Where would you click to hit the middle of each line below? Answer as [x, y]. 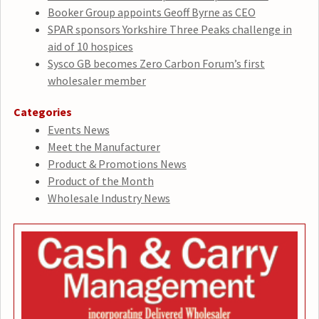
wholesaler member [96, 80]
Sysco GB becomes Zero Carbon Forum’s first [156, 63]
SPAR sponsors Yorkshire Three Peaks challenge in [169, 29]
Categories [42, 111]
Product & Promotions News [117, 163]
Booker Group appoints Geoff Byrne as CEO [151, 12]
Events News [78, 129]
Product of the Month [100, 181]
